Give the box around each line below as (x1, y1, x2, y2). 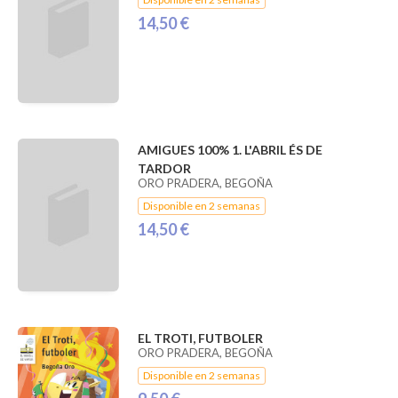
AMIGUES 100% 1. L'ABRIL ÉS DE (137, 142, 322, 158)
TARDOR (137, 161, 191, 177)
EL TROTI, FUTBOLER (137, 330, 263, 346)
